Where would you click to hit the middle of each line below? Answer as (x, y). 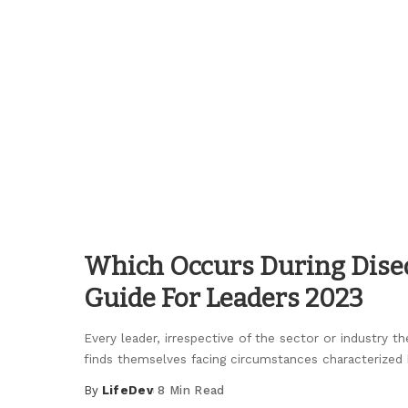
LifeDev (127, 391)
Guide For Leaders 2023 (224, 299)
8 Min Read (191, 391)
